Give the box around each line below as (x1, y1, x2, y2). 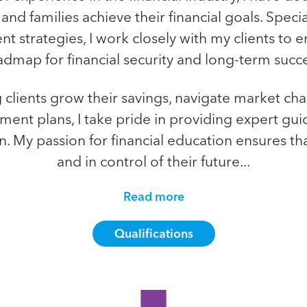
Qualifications (114, 226, 193, 241)
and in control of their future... (57, 153, 250, 170)
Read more (123, 189, 184, 204)
